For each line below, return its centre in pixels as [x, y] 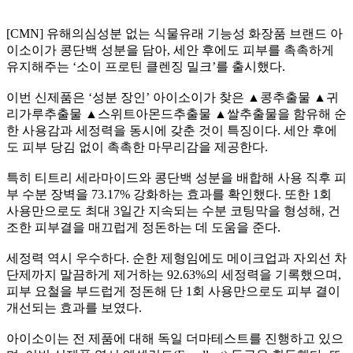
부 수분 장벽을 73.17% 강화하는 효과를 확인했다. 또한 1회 [169, 194]
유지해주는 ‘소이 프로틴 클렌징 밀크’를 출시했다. [146, 67]
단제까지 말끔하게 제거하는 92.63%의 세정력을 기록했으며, [174, 275]
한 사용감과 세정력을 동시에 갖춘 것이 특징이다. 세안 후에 [172, 130]
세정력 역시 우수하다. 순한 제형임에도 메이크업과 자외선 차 [176, 258]
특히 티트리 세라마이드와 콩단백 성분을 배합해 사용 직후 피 [176, 178]
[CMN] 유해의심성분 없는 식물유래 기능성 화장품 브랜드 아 [175, 33]
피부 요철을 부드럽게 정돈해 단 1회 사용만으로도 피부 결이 [173, 291]
